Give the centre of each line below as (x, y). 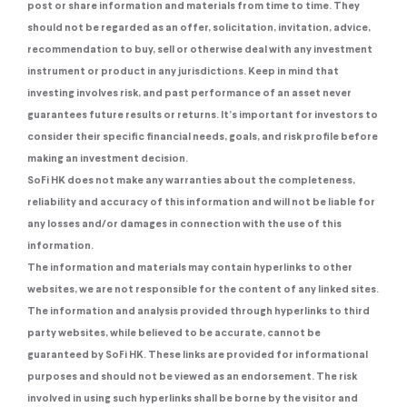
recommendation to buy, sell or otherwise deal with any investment (200, 50)
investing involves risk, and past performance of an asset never (189, 93)
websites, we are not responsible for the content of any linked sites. (203, 289)
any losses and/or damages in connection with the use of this (184, 224)
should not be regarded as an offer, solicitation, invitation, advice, (199, 28)
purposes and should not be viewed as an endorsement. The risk (192, 377)
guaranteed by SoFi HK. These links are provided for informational (198, 355)
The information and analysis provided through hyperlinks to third (199, 311)
